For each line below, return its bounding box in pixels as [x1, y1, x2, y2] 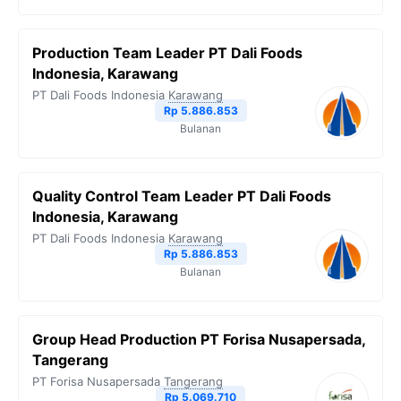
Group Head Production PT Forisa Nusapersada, [32, 330, 365, 349]
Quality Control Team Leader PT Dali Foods [32, 187, 331, 206]
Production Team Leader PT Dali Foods [32, 44, 303, 63]
